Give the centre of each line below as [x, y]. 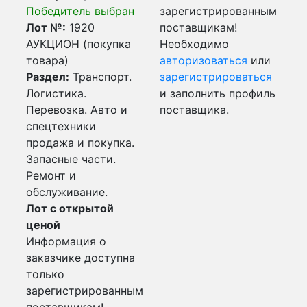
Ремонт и [51, 175]
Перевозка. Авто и [77, 110]
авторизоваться [204, 60]
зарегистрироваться [216, 77]
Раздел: [48, 77]
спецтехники [61, 126]
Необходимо [194, 44]
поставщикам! [198, 27]
